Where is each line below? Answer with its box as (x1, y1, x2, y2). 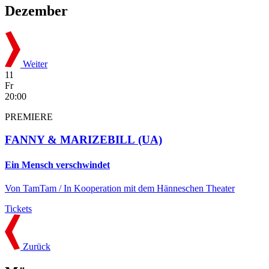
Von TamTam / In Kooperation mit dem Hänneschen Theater (5, 183, 235, 193)
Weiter (23, 58, 47, 69)
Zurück (23, 241, 50, 252)
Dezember (5, 3, 68, 19)
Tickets (5, 203, 32, 214)
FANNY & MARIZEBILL (5, 133, 138, 147)
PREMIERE (5, 111, 53, 122)
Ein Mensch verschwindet (5, 159, 110, 170)
